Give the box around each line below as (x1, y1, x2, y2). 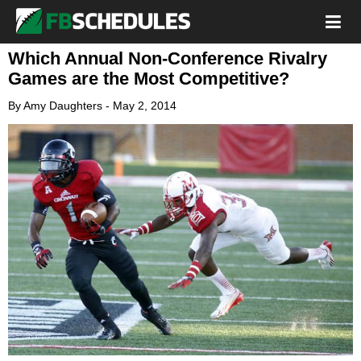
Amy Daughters (23, 99, 102, 112)
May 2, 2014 (113, 99, 176, 112)
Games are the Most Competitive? (8, 68, 289, 89)
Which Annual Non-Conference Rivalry (8, 48, 327, 68)
